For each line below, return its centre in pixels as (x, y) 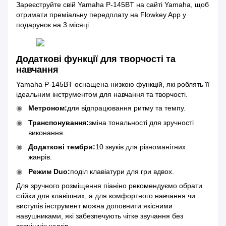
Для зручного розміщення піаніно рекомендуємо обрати (109, 185)
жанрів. (40, 157)
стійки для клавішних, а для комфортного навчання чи (106, 195)
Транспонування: (59, 122)
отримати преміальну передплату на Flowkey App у (101, 14)
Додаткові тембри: (62, 147)
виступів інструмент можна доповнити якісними (94, 206)
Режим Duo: (49, 171)
